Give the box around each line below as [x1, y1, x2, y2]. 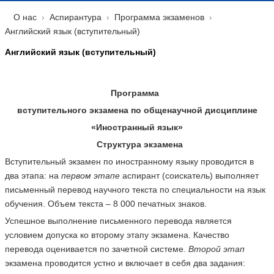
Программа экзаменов [114, 12, 204, 22]
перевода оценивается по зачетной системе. [4, 244, 188, 254]
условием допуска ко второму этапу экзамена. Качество [4, 230, 229, 240]
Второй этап [188, 244, 245, 254]
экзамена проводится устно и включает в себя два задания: [4, 258, 245, 268]
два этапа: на [4, 171, 61, 180]
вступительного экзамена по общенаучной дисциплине [17, 105, 257, 115]
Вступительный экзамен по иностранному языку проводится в [4, 157, 254, 166]
